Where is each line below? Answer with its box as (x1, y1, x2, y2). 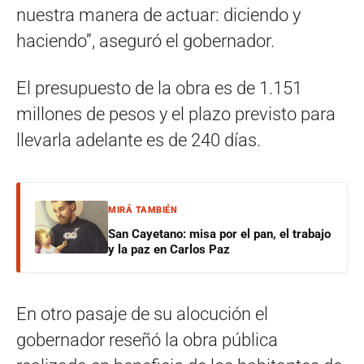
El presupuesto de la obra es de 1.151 (16, 77, 306, 98)
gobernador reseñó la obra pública (16, 329, 278, 350)
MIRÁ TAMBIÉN (108, 204, 177, 215)
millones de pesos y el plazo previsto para (16, 103, 336, 124)
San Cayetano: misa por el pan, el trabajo (108, 226, 331, 241)
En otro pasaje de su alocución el (16, 303, 268, 324)
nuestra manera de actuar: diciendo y (16, 4, 301, 25)
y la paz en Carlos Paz (108, 241, 230, 257)
